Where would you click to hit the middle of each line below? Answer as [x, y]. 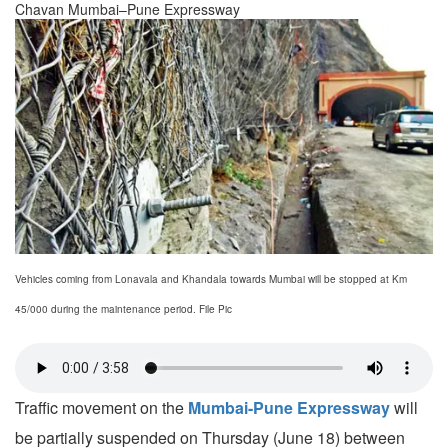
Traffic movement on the [101, 408]
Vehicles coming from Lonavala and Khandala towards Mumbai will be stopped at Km [211, 279]
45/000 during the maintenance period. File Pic [123, 309]
